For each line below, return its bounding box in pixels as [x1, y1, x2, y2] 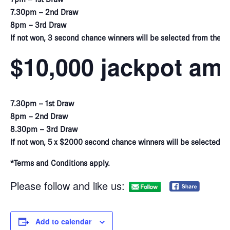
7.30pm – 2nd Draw [10, 7, 78, 17]
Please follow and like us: [10, 178, 125, 194]
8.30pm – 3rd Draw [10, 125, 78, 135]
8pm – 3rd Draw [10, 20, 66, 30]
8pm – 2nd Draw [10, 112, 68, 122]
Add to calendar [35, 216, 91, 227]
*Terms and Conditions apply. [10, 159, 110, 168]
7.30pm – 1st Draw [10, 99, 74, 109]
